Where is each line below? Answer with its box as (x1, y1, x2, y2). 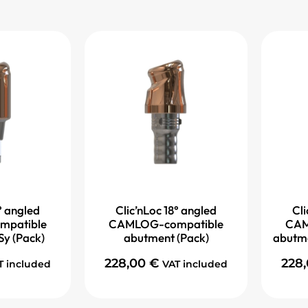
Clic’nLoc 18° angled (115, 203, 217, 218)
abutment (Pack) (123, 230, 209, 245)
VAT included (162, 257, 228, 270)
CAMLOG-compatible (109, 217, 223, 232)
